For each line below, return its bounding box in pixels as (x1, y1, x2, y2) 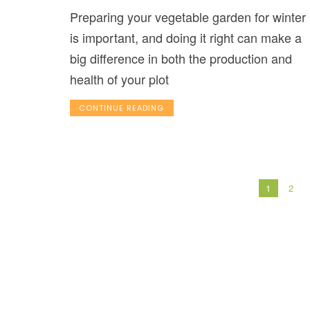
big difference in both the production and (69, 49, 292, 68)
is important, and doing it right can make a (69, 28, 302, 47)
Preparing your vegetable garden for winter (69, 8, 306, 26)
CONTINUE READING (79, 102, 165, 114)
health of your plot (69, 70, 169, 89)
